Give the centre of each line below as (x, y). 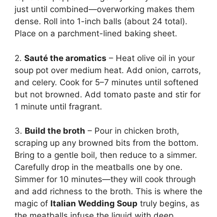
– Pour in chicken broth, (132, 131)
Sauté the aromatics (65, 58)
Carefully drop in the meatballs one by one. (99, 167)
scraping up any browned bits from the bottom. (107, 143)
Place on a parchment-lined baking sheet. (96, 34)
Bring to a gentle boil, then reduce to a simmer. (106, 155)
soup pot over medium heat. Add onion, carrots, (108, 70)
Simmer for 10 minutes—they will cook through (105, 179)
